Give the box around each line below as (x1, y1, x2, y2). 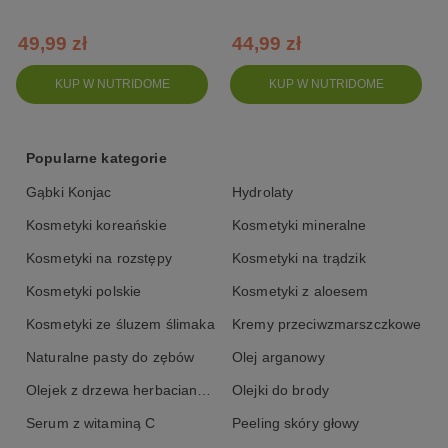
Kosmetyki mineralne (232, 217, 367, 233)
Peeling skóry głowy (232, 415, 360, 431)
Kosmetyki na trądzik (232, 250, 366, 266)
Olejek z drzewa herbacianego (197, 382, 212, 398)
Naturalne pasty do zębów (26, 349, 195, 365)
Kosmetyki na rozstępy (26, 250, 172, 266)
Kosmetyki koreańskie (26, 217, 167, 233)
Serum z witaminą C (26, 415, 156, 431)
